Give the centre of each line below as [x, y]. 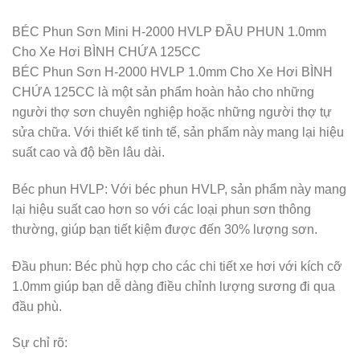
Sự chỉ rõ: [40, 343]
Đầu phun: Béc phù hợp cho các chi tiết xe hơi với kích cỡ [177, 266]
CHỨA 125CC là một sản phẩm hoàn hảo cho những [163, 92]
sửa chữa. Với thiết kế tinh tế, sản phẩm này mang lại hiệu [178, 133]
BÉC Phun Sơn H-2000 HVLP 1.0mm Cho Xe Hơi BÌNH [172, 72]
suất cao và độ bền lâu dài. [88, 153]
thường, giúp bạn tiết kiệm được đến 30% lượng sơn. [165, 229]
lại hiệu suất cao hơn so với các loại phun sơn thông [162, 209]
